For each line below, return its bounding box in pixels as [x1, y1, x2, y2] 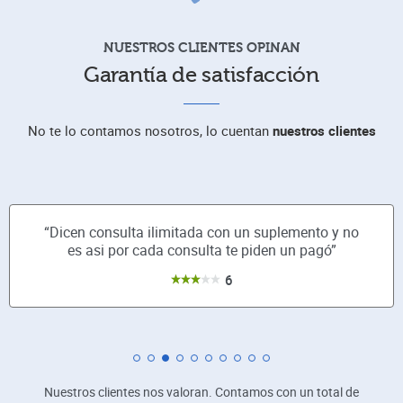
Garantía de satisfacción [84, 63, 319, 88]
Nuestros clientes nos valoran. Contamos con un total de [44, 382, 359, 400]
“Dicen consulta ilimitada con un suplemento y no [44, 222, 359, 243]
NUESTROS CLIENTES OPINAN [103, 40, 300, 57]
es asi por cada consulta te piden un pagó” [67, 240, 336, 261]
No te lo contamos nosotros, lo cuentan [27, 121, 273, 140]
